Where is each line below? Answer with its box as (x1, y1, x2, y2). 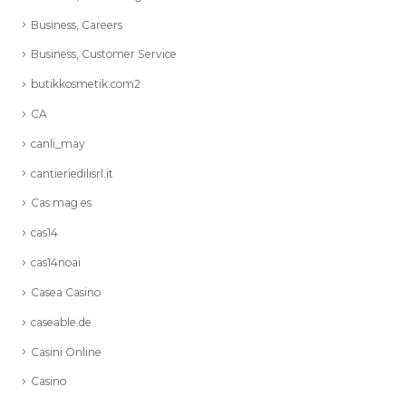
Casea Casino (31, 284, 101, 298)
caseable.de (31, 314, 92, 328)
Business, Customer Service (31, 45, 177, 60)
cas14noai (31, 254, 81, 268)
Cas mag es (31, 195, 92, 209)
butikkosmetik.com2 (31, 75, 140, 90)
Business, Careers (31, 16, 122, 31)
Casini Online (31, 343, 101, 358)
